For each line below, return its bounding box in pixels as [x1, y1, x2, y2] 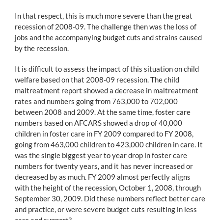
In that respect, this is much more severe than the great [15, 11, 192, 20]
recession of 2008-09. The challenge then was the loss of [15, 22, 196, 31]
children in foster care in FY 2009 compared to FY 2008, [15, 129, 193, 138]
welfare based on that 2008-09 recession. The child [15, 75, 179, 84]
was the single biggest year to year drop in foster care [15, 150, 187, 160]
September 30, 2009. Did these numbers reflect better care [15, 193, 205, 203]
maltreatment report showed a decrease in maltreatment [15, 85, 198, 95]
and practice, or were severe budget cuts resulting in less [15, 204, 197, 214]
